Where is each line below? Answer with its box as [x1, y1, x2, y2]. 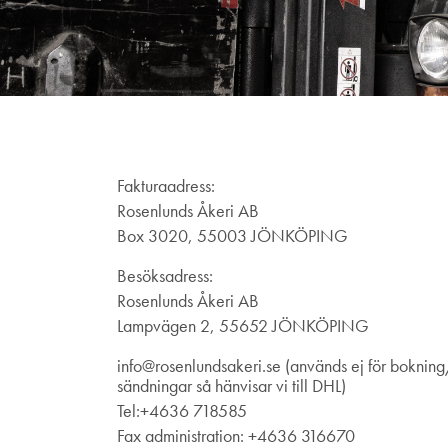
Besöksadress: [117, 263, 213, 287]
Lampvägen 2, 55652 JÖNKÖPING [117, 313, 369, 337]
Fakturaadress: [117, 173, 215, 197]
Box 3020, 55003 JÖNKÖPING [117, 223, 348, 247]
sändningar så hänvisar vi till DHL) [117, 373, 346, 397]
